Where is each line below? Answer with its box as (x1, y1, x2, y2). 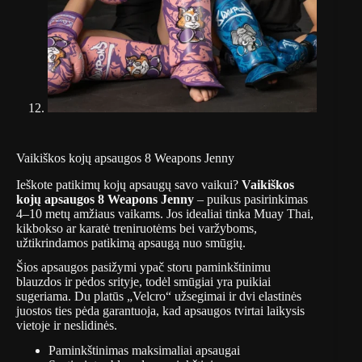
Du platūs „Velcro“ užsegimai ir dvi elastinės (74, 289, 301, 304)
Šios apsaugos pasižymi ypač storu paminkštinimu (16, 260, 271, 275)
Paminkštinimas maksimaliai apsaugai (48, 343, 240, 358)
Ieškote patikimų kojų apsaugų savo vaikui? (16, 177, 242, 192)
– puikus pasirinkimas (194, 192, 308, 206)
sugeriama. (16, 289, 74, 304)
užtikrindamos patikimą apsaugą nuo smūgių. (16, 235, 246, 250)
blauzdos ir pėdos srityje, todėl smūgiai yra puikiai (16, 275, 271, 289)
